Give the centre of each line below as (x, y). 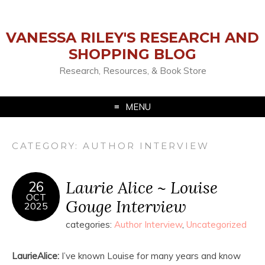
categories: (90, 224)
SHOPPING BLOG (132, 54)
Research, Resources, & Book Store (132, 71)
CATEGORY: (48, 146)
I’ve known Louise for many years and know (150, 256)
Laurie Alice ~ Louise (142, 187)
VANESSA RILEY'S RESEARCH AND (132, 38)
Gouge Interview (126, 206)
